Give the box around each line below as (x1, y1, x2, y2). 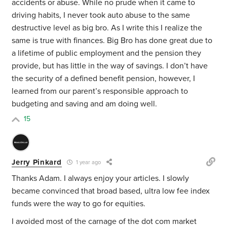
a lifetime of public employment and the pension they (12, 48, 202, 59)
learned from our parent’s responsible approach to (12, 86, 188, 97)
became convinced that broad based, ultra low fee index (12, 186, 210, 197)
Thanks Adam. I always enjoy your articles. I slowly (12, 173, 190, 184)
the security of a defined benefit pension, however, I (12, 73, 196, 84)
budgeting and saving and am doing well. (12, 99, 160, 109)
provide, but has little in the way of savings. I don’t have (12, 61, 208, 71)
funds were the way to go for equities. (12, 199, 146, 209)
